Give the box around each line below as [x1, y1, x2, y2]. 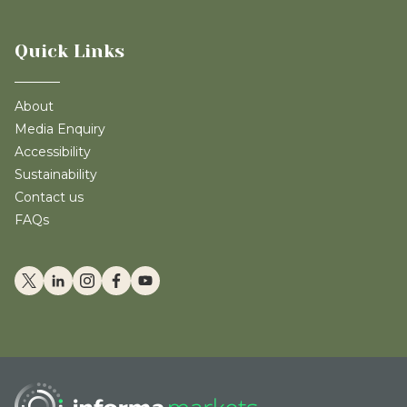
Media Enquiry [15, 121, 105, 137]
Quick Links [15, 41, 124, 62]
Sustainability [15, 166, 97, 183]
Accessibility [15, 144, 91, 160]
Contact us [15, 189, 84, 205]
